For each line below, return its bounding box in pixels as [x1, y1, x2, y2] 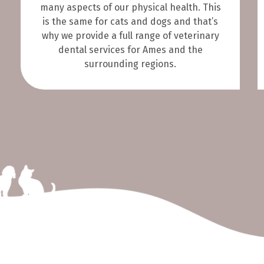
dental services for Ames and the [58, 44, 203, 55]
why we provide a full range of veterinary [41, 29, 219, 41]
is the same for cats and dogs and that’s [42, 15, 218, 27]
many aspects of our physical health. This [39, 1, 221, 13]
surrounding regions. [84, 58, 176, 70]
